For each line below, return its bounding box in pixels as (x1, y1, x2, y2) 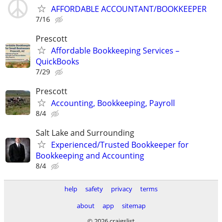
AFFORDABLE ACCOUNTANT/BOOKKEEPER (51, 3, 207, 14)
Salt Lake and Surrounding (36, 127, 134, 139)
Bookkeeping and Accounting (36, 150, 144, 162)
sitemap (121, 201, 146, 211)
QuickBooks (36, 55, 79, 67)
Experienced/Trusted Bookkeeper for (51, 139, 189, 151)
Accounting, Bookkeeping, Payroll (51, 97, 175, 109)
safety (85, 184, 103, 194)
